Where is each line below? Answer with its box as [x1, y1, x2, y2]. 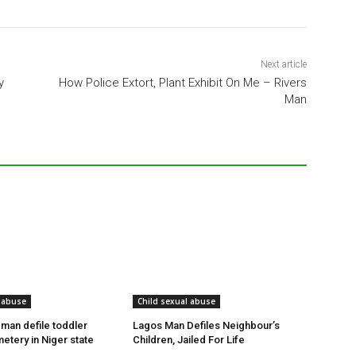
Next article [260, 59, 307, 71]
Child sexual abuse [137, 296, 216, 308]
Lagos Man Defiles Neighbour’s [133, 319, 281, 332]
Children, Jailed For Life [133, 334, 246, 346]
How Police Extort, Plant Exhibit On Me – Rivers [58, 75, 307, 91]
